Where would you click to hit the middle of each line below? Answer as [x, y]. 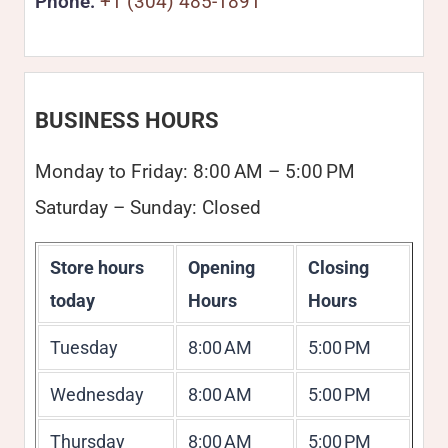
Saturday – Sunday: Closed [148, 207]
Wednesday [96, 394]
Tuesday [83, 347]
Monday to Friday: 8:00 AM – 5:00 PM [195, 171]
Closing [338, 267]
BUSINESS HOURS [127, 120]
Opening [221, 267]
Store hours [96, 267]
